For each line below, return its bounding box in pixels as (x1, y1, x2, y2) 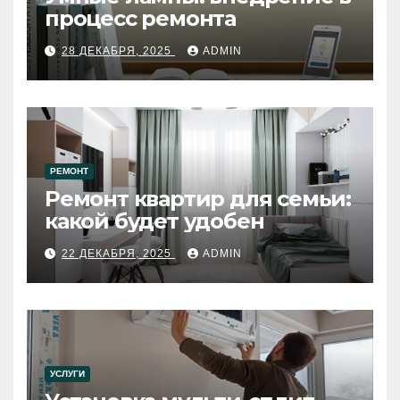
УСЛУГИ (50, 369, 85, 379)
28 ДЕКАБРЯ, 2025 (62, 45, 175, 58)
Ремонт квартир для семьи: (45, 186, 351, 212)
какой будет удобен (45, 208, 264, 235)
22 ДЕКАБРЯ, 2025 (62, 247, 175, 261)
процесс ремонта (45, 5, 236, 32)
